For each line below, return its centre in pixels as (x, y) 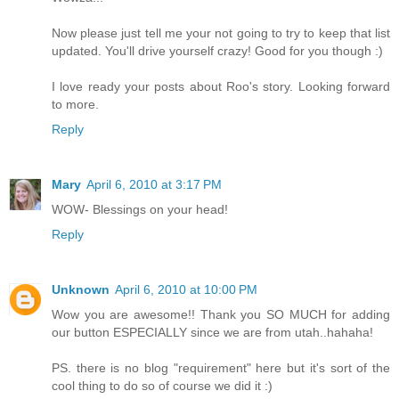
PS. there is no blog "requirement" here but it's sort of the (221, 368)
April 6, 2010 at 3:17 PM (154, 185)
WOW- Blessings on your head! (140, 210)
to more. (75, 105)
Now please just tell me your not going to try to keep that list (221, 33)
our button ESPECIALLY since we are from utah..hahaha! (212, 333)
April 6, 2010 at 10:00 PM (186, 290)
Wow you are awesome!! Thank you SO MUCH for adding (221, 315)
